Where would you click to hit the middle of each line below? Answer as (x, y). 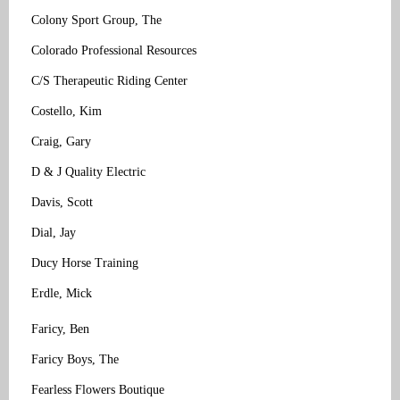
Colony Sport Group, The (96, 20)
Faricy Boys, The (75, 359)
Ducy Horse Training (85, 262)
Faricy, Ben (60, 329)
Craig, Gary (61, 141)
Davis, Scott (62, 202)
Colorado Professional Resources (114, 50)
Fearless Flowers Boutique (98, 389)
